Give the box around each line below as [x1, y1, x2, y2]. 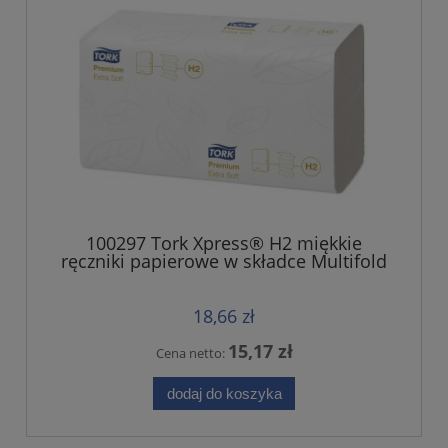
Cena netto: [155, 343, 228, 362]
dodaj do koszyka [166, 384, 282, 402]
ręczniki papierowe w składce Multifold [61, 248, 387, 273]
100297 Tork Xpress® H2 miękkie [86, 230, 362, 255]
